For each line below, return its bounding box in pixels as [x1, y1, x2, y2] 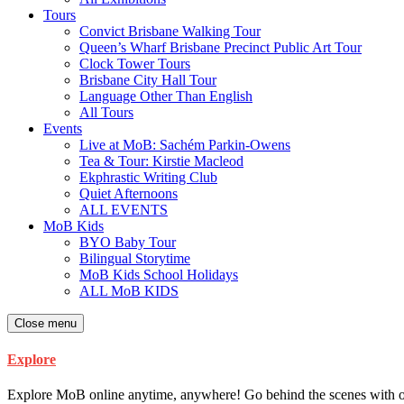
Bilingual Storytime [79, 250, 190, 266]
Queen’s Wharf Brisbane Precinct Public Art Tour [79, 39, 362, 55]
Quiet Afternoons [79, 185, 178, 201]
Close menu [14, 316, 77, 330]
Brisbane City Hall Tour [79, 71, 216, 87]
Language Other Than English [79, 87, 252, 104]
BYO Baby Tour [79, 234, 176, 250]
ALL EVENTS [79, 201, 168, 217]
